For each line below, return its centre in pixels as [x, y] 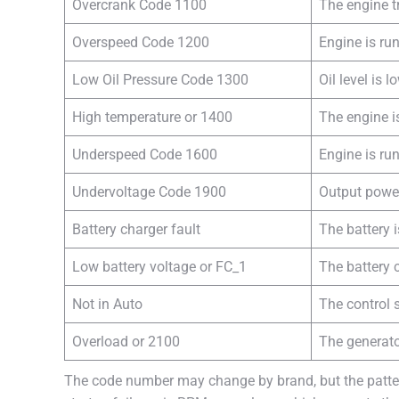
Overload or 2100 [126, 342]
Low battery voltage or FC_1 [159, 267]
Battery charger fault [136, 229]
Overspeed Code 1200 [141, 42]
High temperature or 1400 [152, 117]
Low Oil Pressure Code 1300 [160, 80]
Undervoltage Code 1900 [149, 192]
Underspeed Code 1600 [145, 155]
